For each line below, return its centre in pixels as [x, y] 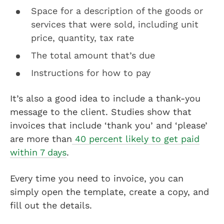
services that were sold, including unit [115, 24]
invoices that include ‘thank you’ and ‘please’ [109, 125]
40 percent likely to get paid [136, 138]
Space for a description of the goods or [117, 10]
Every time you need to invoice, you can [97, 178]
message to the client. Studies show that [101, 111]
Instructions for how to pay [91, 72]
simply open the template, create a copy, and [109, 191]
